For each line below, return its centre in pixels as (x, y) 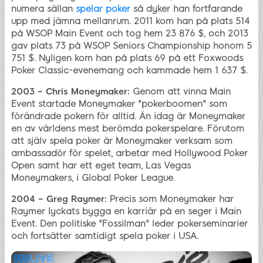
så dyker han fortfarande (186, 9)
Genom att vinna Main (180, 92)
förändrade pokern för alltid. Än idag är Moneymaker (128, 117)
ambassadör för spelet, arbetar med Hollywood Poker (129, 154)
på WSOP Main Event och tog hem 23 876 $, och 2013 (130, 34)
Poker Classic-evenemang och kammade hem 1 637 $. (129, 71)
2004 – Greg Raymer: (59, 199)
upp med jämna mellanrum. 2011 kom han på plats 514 (131, 21)
